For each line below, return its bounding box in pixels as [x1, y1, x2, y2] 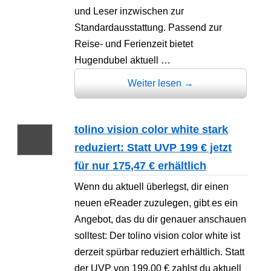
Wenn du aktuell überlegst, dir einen [74, 181, 229, 192]
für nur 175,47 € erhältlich [74, 159, 207, 172]
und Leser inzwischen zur [74, 5, 184, 16]
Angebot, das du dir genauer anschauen [74, 214, 247, 224]
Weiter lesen [128, 77, 184, 88]
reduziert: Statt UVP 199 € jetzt [74, 141, 232, 154]
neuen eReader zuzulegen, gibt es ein [74, 197, 238, 208]
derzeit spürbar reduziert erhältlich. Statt [74, 246, 245, 257]
